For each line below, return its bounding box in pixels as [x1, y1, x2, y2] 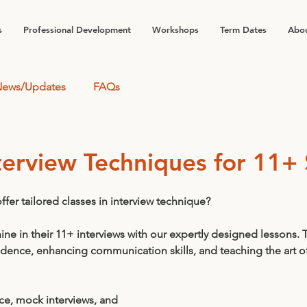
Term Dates [220, 24, 267, 35]
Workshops [152, 24, 199, 35]
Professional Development [23, 24, 131, 35]
